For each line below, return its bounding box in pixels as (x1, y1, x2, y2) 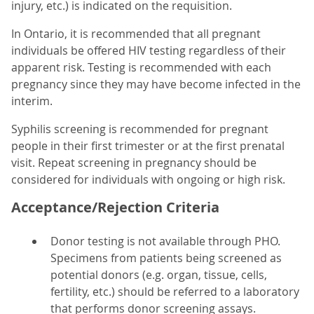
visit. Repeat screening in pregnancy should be (11, 155, 257, 171)
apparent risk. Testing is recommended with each (11, 60, 271, 76)
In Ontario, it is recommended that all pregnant (11, 26, 261, 42)
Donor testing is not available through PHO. (50, 233, 280, 250)
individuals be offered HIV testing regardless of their (11, 43, 286, 59)
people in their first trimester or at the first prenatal (11, 138, 285, 154)
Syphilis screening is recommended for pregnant (11, 121, 268, 137)
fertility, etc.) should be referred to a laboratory (50, 284, 299, 300)
